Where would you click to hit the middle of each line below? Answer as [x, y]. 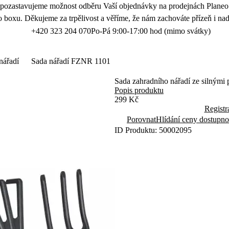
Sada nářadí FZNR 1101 [71, 61]
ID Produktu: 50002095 [153, 130]
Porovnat [141, 119]
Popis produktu [139, 90]
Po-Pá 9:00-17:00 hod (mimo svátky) [151, 31]
